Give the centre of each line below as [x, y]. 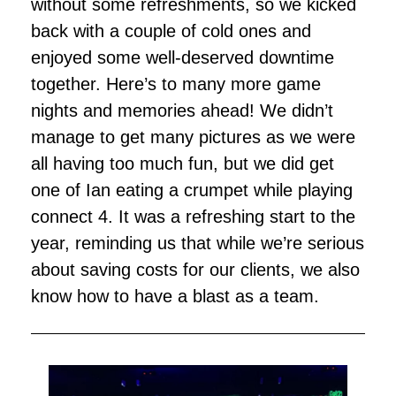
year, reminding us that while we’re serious [198, 243]
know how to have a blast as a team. [175, 296]
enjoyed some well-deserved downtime [183, 57]
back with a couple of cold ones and [171, 30]
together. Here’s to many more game [176, 84]
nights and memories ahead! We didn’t [182, 110]
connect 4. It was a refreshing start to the [193, 216]
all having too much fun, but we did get [183, 163]
